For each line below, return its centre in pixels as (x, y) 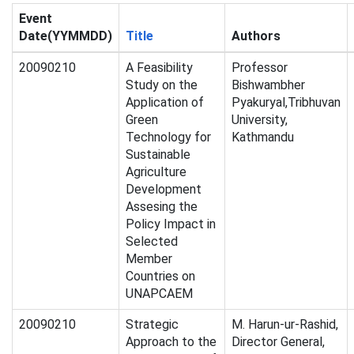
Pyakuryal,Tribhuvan (286, 103)
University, (260, 120)
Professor (260, 68)
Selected (152, 242)
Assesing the (162, 207)
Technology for (168, 137)
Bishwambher (268, 85)
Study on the (162, 85)
